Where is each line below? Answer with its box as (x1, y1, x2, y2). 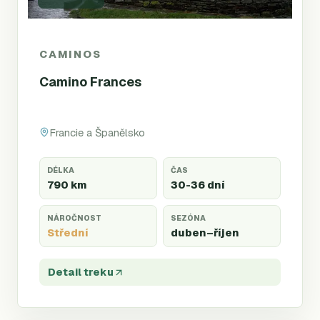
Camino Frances (39, 74, 141, 90)
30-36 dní (171, 178, 225, 191)
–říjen (206, 226, 239, 239)
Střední (47, 226, 89, 239)
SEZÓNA (171, 213, 206, 223)
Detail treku (48, 266, 114, 279)
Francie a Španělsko (49, 125, 145, 139)
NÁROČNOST (47, 213, 101, 223)
